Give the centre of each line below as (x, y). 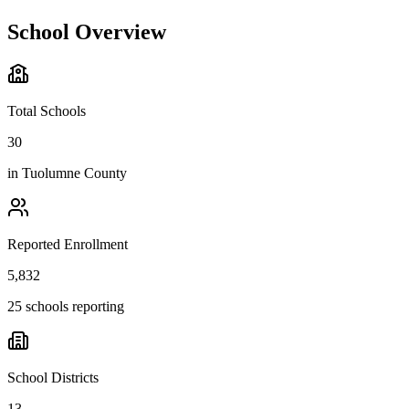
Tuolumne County (74, 173)
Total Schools (47, 110)
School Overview (87, 31)
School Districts (53, 377)
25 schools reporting (66, 306)
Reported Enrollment (68, 244)
